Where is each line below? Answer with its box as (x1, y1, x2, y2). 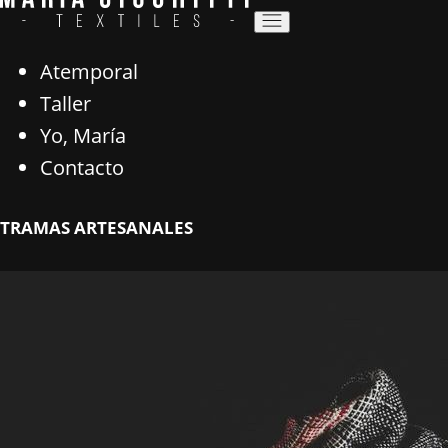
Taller (40, 90, 91, 117)
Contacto (40, 154, 124, 181)
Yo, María (40, 122, 126, 149)
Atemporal (40, 58, 138, 85)
